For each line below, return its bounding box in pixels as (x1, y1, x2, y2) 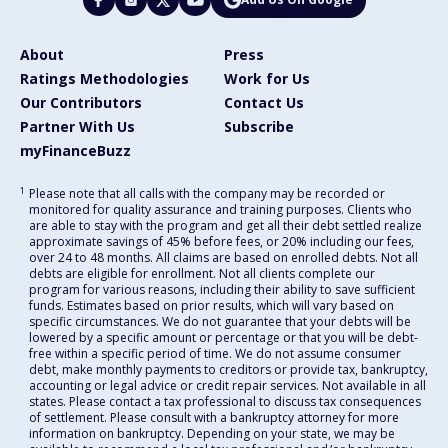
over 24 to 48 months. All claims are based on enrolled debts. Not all (29, 248, 418, 266)
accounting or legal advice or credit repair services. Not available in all (29, 376, 426, 394)
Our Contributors (20, 92, 142, 112)
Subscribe (224, 116, 294, 136)
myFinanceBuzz (20, 140, 131, 160)
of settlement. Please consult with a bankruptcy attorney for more (29, 408, 399, 426)
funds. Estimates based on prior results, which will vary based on (29, 296, 394, 314)
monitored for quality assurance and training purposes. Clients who (29, 200, 412, 218)
